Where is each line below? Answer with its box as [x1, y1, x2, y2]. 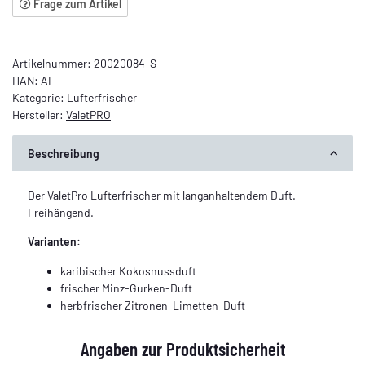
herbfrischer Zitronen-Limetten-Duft [59, 297, 245, 312]
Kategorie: [12, 90, 67, 105]
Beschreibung [27, 146, 99, 161]
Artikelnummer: [12, 56, 94, 71]
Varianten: [27, 234, 81, 248]
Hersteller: [12, 108, 66, 122]
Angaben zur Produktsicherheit [80, 336, 285, 360]
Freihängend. [27, 204, 94, 219]
